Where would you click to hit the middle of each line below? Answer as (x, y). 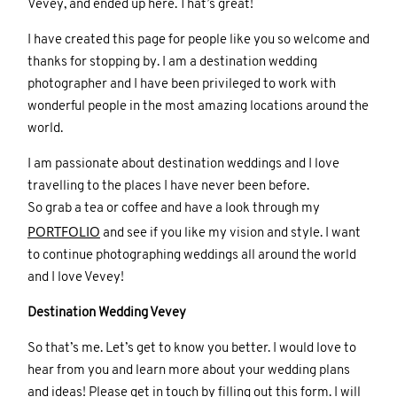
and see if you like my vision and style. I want (230, 234)
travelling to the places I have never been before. (168, 187)
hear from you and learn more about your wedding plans (189, 371)
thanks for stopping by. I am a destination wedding (172, 63)
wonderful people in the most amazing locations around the (198, 107)
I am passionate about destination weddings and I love (183, 165)
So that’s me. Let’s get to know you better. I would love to (192, 349)
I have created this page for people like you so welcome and (198, 41)
